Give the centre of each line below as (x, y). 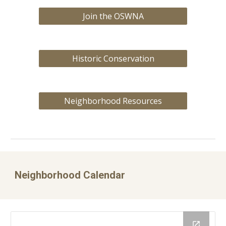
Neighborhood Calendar (70, 175)
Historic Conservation (113, 59)
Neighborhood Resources (113, 101)
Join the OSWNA (113, 16)
